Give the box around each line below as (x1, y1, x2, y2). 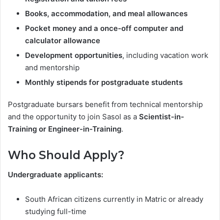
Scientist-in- (139, 111, 184, 121)
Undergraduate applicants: (8, 170, 103, 180)
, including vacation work (122, 50, 208, 60)
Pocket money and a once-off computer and (25, 23, 183, 33)
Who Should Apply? (8, 148, 124, 162)
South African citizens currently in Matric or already (25, 194, 203, 204)
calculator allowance (25, 35, 100, 45)
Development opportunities (25, 50, 122, 60)
